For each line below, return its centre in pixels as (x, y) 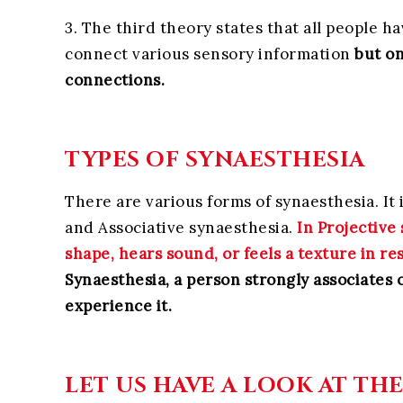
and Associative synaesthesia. (179, 227)
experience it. (118, 305)
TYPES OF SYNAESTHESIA (221, 160)
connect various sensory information (208, 54)
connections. (115, 81)
